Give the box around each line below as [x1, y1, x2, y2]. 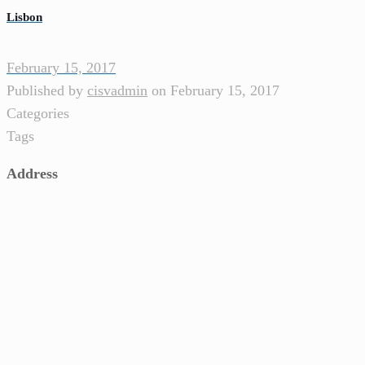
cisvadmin [87, 81, 147, 99]
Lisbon [7, 10, 42, 24]
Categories [7, 104, 69, 121]
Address [7, 165, 58, 182]
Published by [7, 81, 83, 99]
